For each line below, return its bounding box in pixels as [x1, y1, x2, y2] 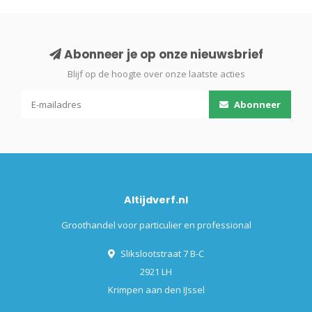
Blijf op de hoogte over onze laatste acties [67, 67, 245, 80]
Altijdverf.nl [124, 192, 188, 207]
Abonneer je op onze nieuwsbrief [61, 45, 263, 63]
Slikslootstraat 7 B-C [118, 247, 204, 260]
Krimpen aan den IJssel [107, 283, 205, 296]
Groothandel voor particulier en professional [61, 218, 251, 231]
